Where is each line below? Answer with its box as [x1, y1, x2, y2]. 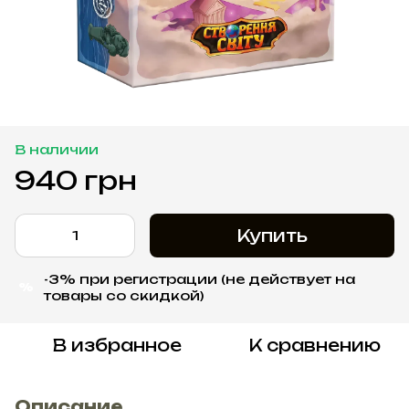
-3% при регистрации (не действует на [44, 270, 355, 287]
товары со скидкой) [44, 287, 204, 303]
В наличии [15, 141, 99, 157]
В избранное [52, 334, 182, 355]
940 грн [15, 163, 137, 196]
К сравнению [247, 334, 381, 355]
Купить [236, 225, 308, 246]
